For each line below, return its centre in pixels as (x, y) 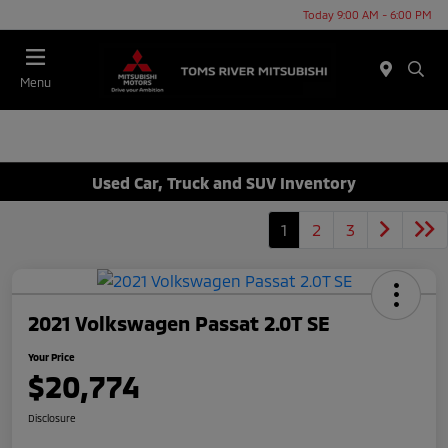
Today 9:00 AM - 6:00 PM (367, 14)
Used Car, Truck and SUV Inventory (224, 182)
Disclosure (52, 418)
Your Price (51, 357)
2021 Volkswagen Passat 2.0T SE (179, 323)
